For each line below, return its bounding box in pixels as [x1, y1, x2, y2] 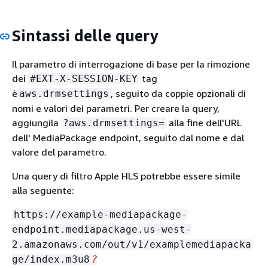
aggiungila [12, 116, 61, 129]
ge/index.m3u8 [12, 253, 90, 265]
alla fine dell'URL [166, 116, 242, 129]
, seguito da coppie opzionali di [111, 87, 246, 99]
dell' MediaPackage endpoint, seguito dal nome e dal [12, 131, 244, 144]
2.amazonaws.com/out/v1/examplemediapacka [12, 238, 251, 250]
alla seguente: [12, 184, 74, 196]
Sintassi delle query [12, 26, 159, 45]
